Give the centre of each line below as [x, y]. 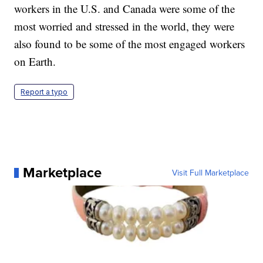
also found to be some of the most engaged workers [130, 44]
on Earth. [35, 62]
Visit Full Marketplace [210, 173]
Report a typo [44, 92]
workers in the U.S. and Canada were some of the [125, 9]
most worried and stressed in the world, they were [124, 26]
